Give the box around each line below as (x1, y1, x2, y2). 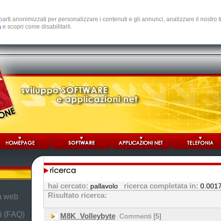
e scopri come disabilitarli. (1, 23, 73, 30)
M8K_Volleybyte (60, 212, 115, 220)
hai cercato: (47, 182, 90, 190)
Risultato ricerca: (47, 191, 107, 199)
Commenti (119, 212, 151, 220)
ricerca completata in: (119, 182, 200, 190)
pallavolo (90, 182, 120, 190)
